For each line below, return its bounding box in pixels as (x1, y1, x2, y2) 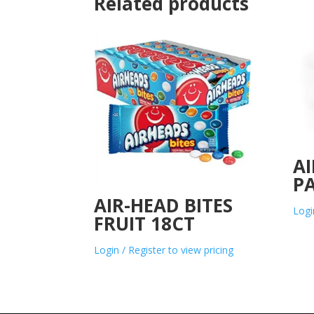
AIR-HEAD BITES (94, 193, 233, 219)
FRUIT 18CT (94, 211, 196, 237)
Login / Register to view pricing (94, 243, 234, 257)
